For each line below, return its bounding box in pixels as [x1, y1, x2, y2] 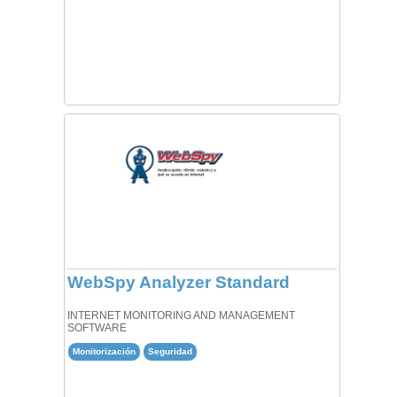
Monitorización [72, 346, 136, 357]
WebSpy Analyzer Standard [66, 272, 290, 292]
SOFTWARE [66, 321, 127, 334]
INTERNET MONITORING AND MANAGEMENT [66, 308, 295, 322]
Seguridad [147, 346, 192, 357]
